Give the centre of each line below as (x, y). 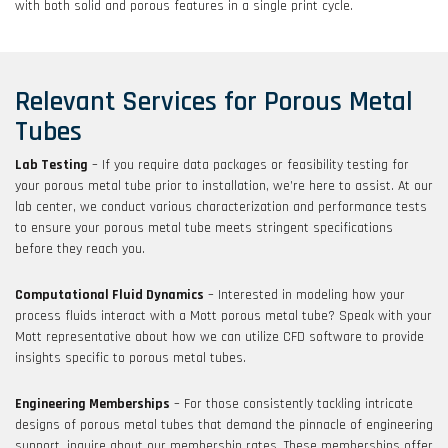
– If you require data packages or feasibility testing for (248, 164)
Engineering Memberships (92, 403)
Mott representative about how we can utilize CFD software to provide (219, 336)
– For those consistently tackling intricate (291, 403)
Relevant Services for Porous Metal (214, 101)
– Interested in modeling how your (304, 294)
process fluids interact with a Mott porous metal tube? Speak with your (223, 315)
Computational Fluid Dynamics (109, 294)
